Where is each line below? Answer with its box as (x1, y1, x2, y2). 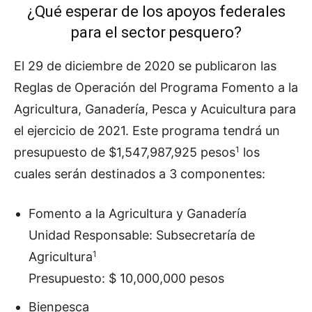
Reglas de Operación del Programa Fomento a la (14, 80, 298, 95)
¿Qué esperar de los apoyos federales (26, 3, 286, 20)
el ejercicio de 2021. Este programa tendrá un (14, 123, 280, 138)
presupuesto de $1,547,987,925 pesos (14, 145, 235, 159)
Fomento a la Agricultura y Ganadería (29, 206, 247, 221)
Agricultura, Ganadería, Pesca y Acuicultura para (14, 102, 296, 116)
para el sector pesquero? (70, 24, 242, 41)
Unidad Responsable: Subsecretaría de (29, 228, 255, 242)
